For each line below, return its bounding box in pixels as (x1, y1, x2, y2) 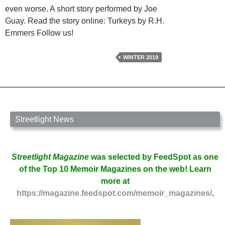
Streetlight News (15, 115, 74, 124)
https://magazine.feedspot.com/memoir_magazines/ (16, 188, 212, 197)
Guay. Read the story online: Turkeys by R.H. (5, 16, 164, 25)
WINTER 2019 (123, 54, 158, 60)
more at (100, 176, 130, 185)
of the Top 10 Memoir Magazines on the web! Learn (19, 164, 211, 173)
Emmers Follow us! (5, 28, 73, 37)
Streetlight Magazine (12, 152, 89, 161)
